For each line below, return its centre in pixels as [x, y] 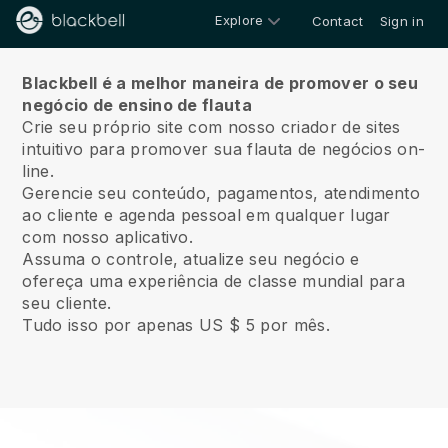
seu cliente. [67, 303]
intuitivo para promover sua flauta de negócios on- [224, 149]
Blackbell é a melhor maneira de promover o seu [220, 83]
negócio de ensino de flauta [137, 105]
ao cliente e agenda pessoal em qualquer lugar [206, 215]
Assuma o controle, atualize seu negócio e [191, 259]
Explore [239, 19]
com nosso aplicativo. [108, 237]
